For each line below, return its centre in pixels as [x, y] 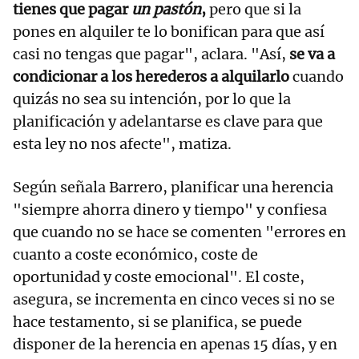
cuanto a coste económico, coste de [135, 254]
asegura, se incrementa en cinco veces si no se [174, 299]
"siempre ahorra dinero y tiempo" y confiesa [170, 209]
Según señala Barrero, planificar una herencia [173, 187]
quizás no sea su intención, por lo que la [152, 99]
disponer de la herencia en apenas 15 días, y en [175, 344]
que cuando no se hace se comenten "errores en [179, 232]
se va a [312, 54]
